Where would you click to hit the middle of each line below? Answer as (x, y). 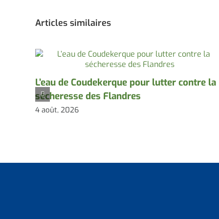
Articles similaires (73, 23)
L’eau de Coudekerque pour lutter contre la (125, 83)
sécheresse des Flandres (88, 96)
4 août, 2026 (57, 110)
